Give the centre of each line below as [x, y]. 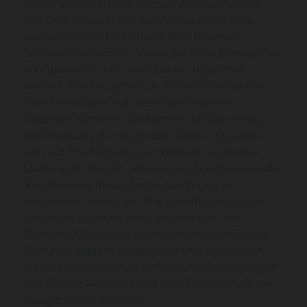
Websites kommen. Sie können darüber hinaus [145, 119]
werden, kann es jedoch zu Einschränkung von [144, 86]
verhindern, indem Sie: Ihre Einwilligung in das [145, 201]
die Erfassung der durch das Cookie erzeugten [143, 135]
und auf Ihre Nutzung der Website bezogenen [143, 152]
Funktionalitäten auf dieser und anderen [128, 102]
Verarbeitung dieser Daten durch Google [129, 185]
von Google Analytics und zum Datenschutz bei [147, 283]
